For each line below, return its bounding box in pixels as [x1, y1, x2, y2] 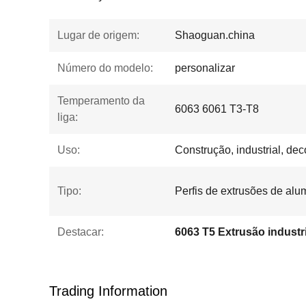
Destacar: [57, 226, 104, 238]
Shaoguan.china [175, 29, 255, 41]
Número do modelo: [57, 62, 153, 74]
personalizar [175, 62, 235, 74]
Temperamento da [57, 95, 145, 107]
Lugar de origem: [57, 29, 139, 41]
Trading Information [49, 283, 167, 298]
